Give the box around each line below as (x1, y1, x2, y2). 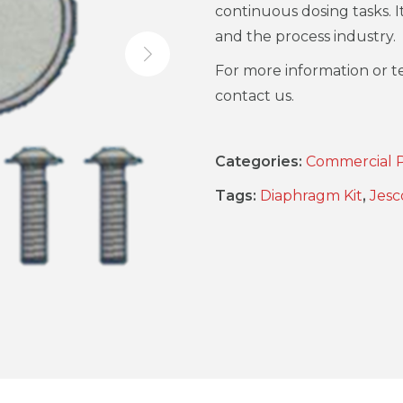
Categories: (215, 152, 306, 170)
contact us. (215, 86, 294, 104)
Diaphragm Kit (260, 186, 363, 204)
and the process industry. (215, 27, 396, 45)
